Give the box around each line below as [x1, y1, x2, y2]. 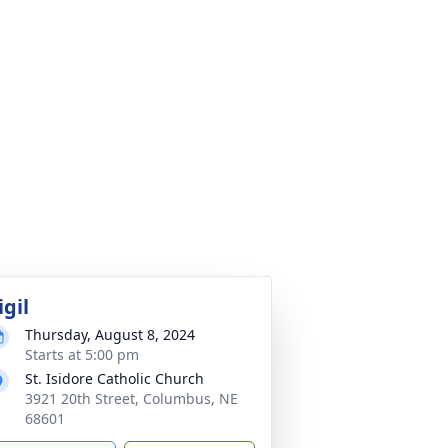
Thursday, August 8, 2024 [25, 325, 195, 344]
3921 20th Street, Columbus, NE [25, 389, 238, 408]
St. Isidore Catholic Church [25, 369, 204, 388]
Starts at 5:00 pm [25, 345, 139, 364]
